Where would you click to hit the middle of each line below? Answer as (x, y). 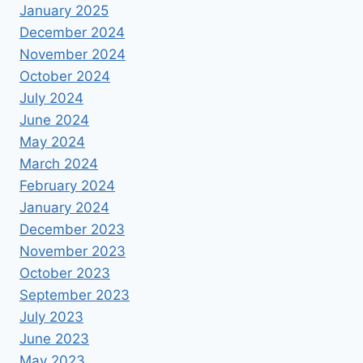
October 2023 (65, 273)
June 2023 (54, 338)
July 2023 (51, 316)
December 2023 (72, 229)
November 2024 (73, 54)
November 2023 (73, 251)
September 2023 (75, 295)
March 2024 (59, 163)
